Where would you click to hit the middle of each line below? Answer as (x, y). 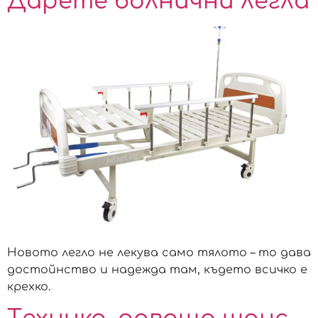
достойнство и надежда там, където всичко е (157, 269)
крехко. (29, 286)
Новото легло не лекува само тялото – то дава (159, 252)
